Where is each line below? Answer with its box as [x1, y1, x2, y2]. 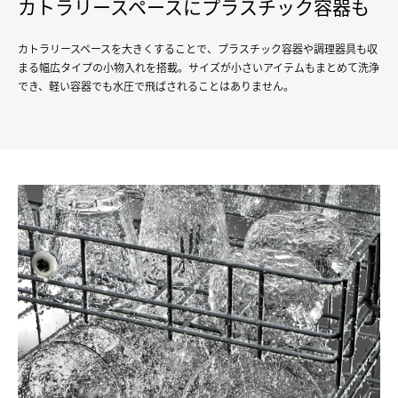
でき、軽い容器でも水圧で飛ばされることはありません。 [18, 78, 294, 94]
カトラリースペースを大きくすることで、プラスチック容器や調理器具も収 [18, 41, 378, 57]
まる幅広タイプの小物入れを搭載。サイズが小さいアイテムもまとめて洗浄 [18, 60, 379, 76]
